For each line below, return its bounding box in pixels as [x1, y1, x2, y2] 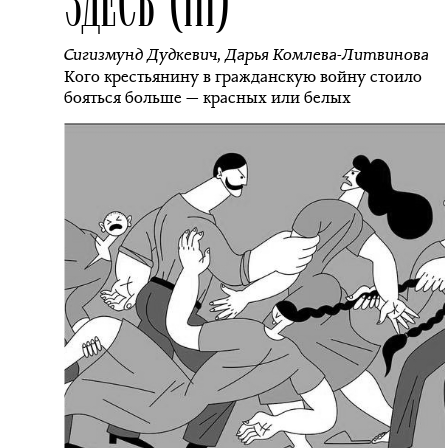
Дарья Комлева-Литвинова [225, 44, 429, 65]
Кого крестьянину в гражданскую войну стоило [64, 66, 422, 87]
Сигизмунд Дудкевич [64, 44, 217, 65]
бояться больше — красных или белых [64, 87, 351, 108]
